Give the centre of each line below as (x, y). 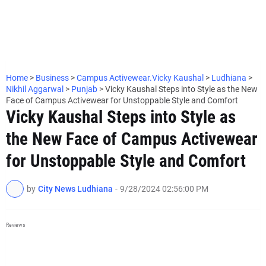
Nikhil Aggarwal (36, 89)
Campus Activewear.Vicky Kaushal (141, 78)
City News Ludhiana (75, 189)
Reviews (16, 225)
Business (53, 78)
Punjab (85, 89)
